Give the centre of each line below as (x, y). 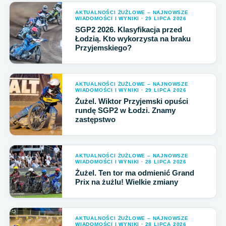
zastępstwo (95, 119)
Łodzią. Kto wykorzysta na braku (133, 39)
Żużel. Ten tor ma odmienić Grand (135, 173)
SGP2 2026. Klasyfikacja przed (129, 30)
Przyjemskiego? (103, 48)
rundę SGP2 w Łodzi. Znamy (125, 110)
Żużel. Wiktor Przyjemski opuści (132, 101)
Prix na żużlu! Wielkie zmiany (127, 182)
